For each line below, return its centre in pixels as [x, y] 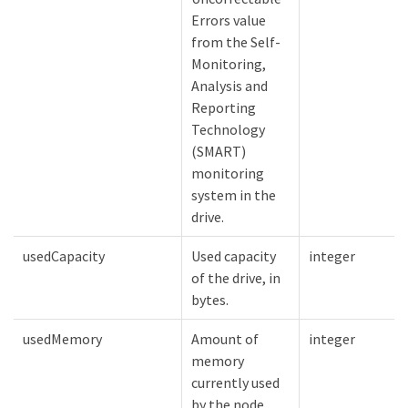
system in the [234, 195]
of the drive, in [236, 278]
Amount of [225, 339]
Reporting [224, 108]
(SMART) [219, 152]
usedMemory [62, 339]
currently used [235, 383]
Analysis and [229, 86]
